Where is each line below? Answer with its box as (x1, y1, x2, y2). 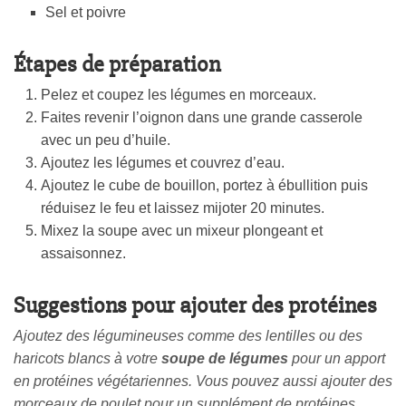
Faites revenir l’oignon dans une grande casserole (41, 110, 362, 126)
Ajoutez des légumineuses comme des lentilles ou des (14, 328, 362, 344)
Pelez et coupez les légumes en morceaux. (41, 87, 316, 103)
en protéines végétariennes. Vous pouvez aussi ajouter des (14, 373, 392, 390)
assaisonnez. (41, 246, 126, 262)
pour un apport (288, 351, 385, 367)
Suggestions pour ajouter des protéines (14, 291, 377, 321)
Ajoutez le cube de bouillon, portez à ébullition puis (41, 178, 368, 194)
